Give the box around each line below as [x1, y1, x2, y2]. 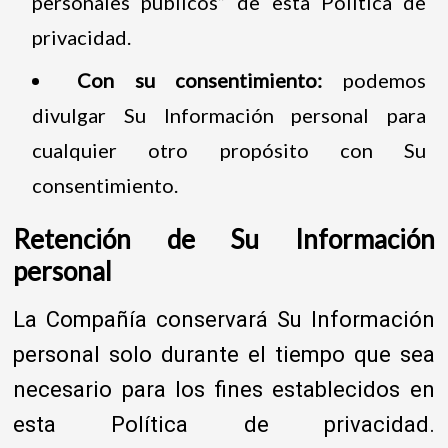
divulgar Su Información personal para [31, 102, 427, 127]
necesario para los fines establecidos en [13, 376, 435, 402]
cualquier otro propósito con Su [31, 137, 427, 162]
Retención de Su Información [13, 222, 435, 255]
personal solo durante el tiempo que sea [13, 341, 435, 367]
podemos [343, 67, 427, 92]
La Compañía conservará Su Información [13, 306, 435, 332]
